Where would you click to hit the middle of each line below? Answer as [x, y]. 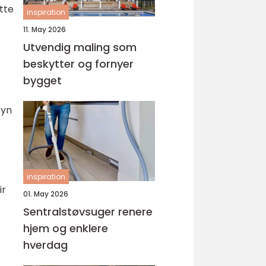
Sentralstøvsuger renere [71, 212]
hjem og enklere [66, 228]
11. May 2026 [45, 29]
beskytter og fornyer [78, 64]
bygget [42, 80]
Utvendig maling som [80, 47]
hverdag [45, 245]
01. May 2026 [46, 194]
